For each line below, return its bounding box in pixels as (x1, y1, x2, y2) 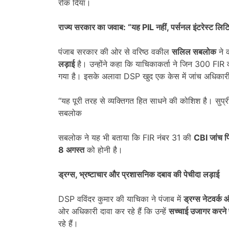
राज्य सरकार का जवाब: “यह (58, 21, 142, 32)
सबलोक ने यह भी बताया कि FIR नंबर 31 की (58, 132, 194, 143)
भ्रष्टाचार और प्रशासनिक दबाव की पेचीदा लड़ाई (79, 169, 219, 179)
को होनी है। (84, 144, 123, 155)
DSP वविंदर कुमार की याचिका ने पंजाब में (58, 193, 184, 204)
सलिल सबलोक (172, 46, 216, 57)
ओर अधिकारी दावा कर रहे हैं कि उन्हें (58, 205, 169, 216)
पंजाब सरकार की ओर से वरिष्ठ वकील (58, 46, 172, 57)
